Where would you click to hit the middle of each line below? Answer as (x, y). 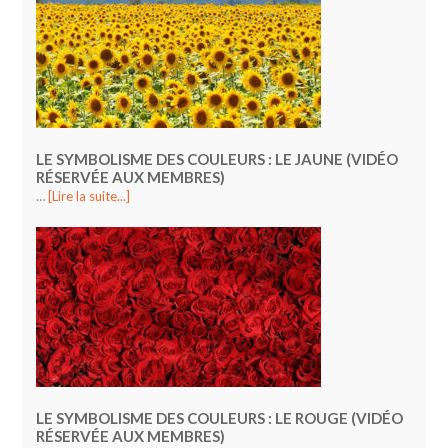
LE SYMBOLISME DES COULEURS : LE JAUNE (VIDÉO (217, 159)
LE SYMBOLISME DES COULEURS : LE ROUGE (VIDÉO (220, 418)
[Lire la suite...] (89, 196)
